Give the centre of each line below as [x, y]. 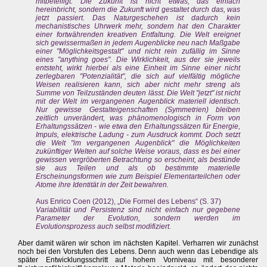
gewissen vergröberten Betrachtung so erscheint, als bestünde [138, 160]
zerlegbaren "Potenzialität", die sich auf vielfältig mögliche [138, 77]
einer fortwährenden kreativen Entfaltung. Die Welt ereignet [138, 35]
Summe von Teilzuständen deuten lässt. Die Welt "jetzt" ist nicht [138, 93]
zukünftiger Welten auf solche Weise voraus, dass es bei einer [138, 152]
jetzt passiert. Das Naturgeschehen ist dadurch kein [138, 18]
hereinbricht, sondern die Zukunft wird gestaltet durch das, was [138, 10]
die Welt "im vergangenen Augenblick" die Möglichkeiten [138, 143]
